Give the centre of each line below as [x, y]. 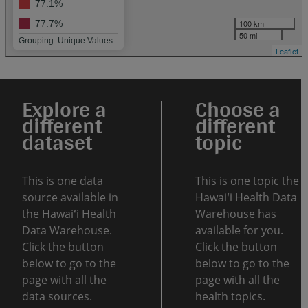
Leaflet [287, 51]
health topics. [230, 297]
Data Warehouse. [67, 231]
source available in [70, 198]
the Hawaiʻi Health [69, 214]
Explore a [64, 109]
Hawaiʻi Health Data [246, 198]
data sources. [57, 297]
